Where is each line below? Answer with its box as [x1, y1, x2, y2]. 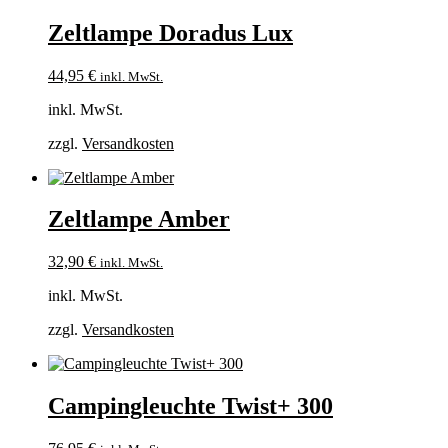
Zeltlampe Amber [48, 206, 230, 233]
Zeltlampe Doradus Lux [48, 19, 293, 46]
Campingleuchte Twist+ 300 [48, 393, 333, 420]
